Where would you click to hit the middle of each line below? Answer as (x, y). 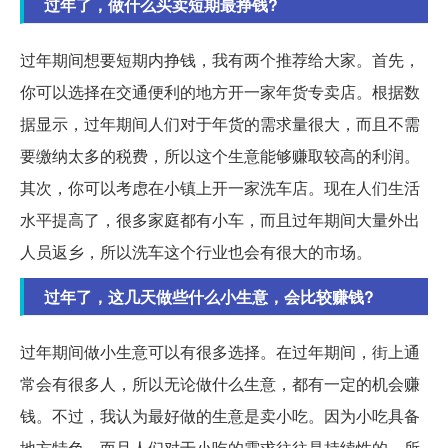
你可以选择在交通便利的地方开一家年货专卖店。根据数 (220, 92)
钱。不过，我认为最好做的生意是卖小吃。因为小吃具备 (220, 416)
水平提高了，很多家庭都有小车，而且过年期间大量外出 (220, 220)
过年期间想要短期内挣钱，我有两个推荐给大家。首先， (220, 60)
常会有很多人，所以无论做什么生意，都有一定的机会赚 (220, 384)
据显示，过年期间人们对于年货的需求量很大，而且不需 (220, 124)
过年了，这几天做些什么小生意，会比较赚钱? (209, 297)
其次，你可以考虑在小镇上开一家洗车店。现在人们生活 (220, 188)
